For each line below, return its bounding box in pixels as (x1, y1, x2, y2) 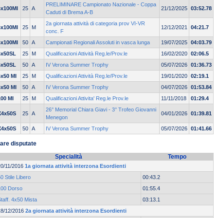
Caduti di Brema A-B (46, 9, 93, 16)
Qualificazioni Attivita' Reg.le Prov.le (46, 95, 128, 102)
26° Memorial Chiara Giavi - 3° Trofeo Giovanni (46, 107, 156, 113)
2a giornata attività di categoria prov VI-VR (46, 20, 145, 27)
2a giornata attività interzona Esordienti (25, 208, 127, 214)
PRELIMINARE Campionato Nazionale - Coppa (46, 1, 156, 8)
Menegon (46, 114, 68, 121)
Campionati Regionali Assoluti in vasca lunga (46, 39, 150, 46)
